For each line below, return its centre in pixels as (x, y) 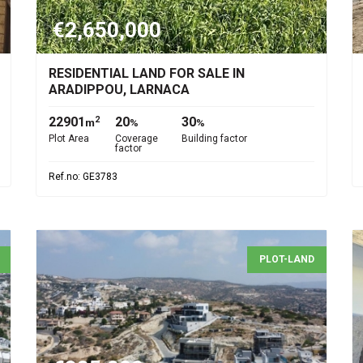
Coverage (137, 139)
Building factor (214, 139)
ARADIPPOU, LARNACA (119, 90)
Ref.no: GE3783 (83, 177)
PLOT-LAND (287, 259)
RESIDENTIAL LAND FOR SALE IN (147, 73)
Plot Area (69, 139)
